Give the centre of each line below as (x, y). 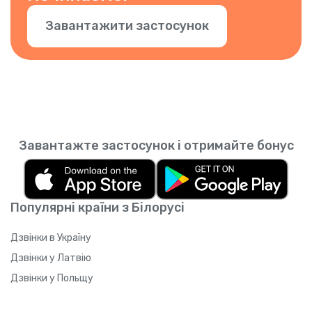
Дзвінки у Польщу (52, 278)
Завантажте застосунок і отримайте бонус (156, 146)
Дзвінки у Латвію (51, 258)
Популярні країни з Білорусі (97, 207)
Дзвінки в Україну (51, 237)
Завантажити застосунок (127, 26)
